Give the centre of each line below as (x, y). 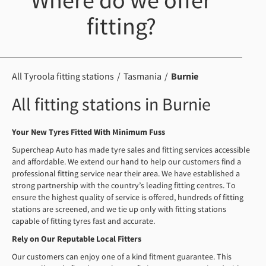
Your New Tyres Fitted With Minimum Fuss (88, 132)
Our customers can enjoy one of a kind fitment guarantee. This (122, 256)
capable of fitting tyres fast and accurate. (83, 221)
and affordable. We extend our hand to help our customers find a (126, 161)
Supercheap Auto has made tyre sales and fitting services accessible (131, 150)
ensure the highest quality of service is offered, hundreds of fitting (128, 197)
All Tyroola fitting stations (63, 76)
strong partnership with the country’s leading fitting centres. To (124, 185)
